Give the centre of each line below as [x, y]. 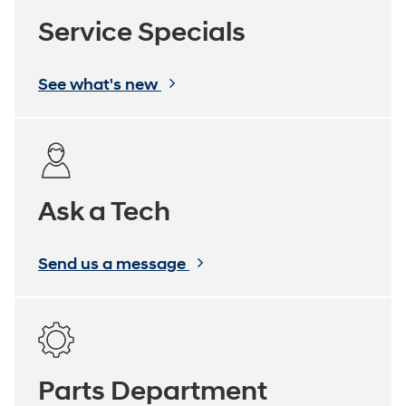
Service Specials [142, 32]
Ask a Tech [104, 211]
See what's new [100, 84]
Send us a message [114, 264]
